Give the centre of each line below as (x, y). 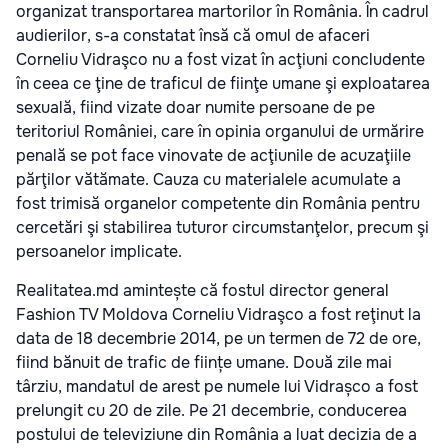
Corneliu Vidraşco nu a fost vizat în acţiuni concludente (220, 59)
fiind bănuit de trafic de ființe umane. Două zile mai (204, 362)
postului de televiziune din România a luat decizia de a (216, 434)
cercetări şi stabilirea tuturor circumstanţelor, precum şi (222, 227)
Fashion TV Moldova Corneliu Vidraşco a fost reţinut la (218, 314)
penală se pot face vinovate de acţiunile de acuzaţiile (213, 155)
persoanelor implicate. (101, 251)
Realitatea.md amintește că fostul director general (202, 290)
